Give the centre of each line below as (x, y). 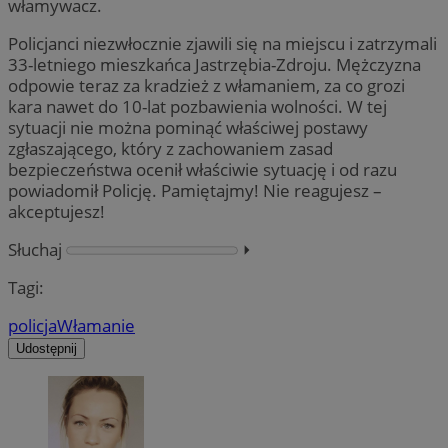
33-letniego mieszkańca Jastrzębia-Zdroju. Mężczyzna (214, 64)
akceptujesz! (56, 211)
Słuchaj (35, 249)
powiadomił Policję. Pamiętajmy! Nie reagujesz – (195, 190)
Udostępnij (46, 349)
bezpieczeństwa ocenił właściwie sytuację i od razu (202, 169)
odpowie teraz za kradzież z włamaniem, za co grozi (206, 85)
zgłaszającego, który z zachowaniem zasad (170, 148)
